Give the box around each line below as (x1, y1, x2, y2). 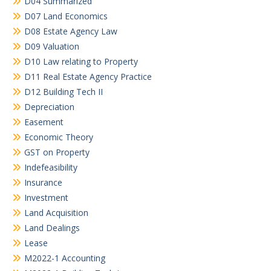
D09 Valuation (24, 41, 79, 53)
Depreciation (24, 101, 74, 113)
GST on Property (24, 146, 90, 158)
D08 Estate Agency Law (24, 25, 117, 38)
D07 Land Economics (24, 10, 108, 22)
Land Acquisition (24, 207, 88, 219)
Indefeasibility (24, 162, 77, 174)
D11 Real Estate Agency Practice (24, 71, 152, 83)
